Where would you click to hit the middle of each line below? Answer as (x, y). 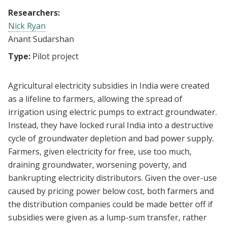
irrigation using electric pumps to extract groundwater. (112, 112)
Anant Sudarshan (41, 39)
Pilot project (55, 56)
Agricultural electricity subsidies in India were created (109, 86)
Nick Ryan (27, 26)
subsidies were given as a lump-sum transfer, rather (107, 218)
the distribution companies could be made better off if (110, 204)
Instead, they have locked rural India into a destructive (111, 125)
